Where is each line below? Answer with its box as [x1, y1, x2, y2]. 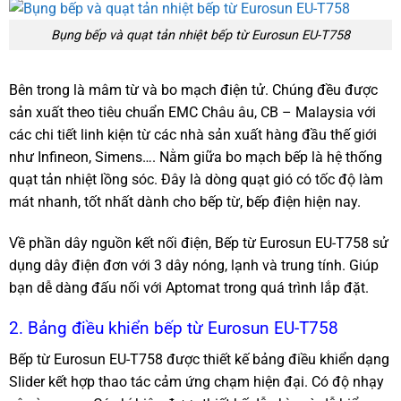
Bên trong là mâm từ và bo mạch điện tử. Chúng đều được [9, 81, 378, 99]
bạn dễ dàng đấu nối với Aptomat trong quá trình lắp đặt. [9, 279, 369, 297]
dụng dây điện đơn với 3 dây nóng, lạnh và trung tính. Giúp [9, 257, 379, 275]
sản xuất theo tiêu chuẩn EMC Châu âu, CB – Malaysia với [9, 104, 376, 122]
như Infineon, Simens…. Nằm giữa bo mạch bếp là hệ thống [9, 149, 382, 166]
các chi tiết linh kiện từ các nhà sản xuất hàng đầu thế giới [9, 126, 377, 144]
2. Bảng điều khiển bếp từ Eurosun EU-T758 [9, 317, 338, 338]
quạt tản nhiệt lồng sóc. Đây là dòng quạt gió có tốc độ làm [9, 171, 383, 189]
